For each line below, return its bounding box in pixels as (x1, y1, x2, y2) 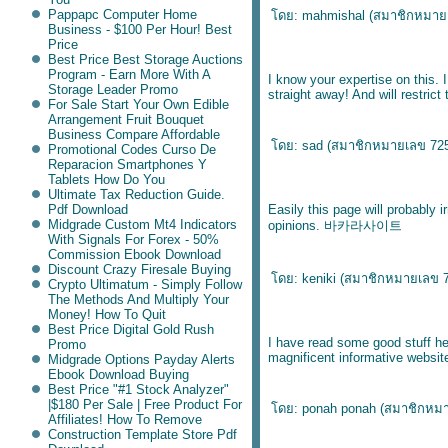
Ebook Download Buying (47, 367, 189, 382)
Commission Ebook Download (47, 247, 221, 262)
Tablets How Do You (47, 172, 165, 187)
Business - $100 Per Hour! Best (47, 22, 232, 37)
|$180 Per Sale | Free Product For (47, 397, 242, 412)
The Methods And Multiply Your (47, 292, 229, 307)
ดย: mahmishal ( (271, 8, 373, 23)
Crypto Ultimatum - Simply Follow (47, 277, 242, 292)
